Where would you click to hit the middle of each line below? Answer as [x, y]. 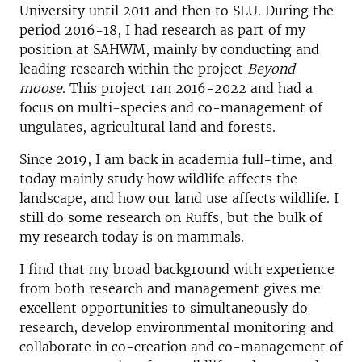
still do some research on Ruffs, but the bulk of [171, 217]
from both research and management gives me [170, 288]
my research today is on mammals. [134, 236]
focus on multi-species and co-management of [171, 107]
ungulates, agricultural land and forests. [147, 126]
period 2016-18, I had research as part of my [162, 29]
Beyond [271, 68]
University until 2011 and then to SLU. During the [177, 10]
